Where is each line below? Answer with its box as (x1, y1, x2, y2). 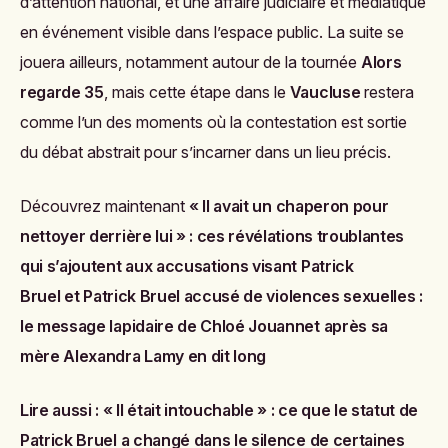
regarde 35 (20, 82, 104, 103)
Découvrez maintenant (20, 196, 189, 217)
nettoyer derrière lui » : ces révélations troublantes (20, 226, 405, 247)
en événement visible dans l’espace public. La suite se (20, 22, 404, 43)
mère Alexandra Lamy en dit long (20, 346, 267, 367)
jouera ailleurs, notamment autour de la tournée (20, 52, 361, 73)
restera (360, 82, 415, 103)
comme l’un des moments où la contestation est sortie (20, 112, 407, 133)
